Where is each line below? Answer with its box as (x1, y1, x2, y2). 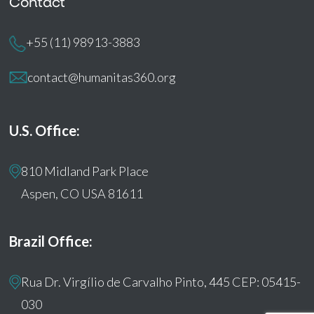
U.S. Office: (9, 121, 81, 139)
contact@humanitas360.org (27, 69, 177, 85)
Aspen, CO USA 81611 (21, 185, 144, 201)
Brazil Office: (9, 232, 93, 250)
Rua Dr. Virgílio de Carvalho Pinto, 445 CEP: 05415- (21, 273, 301, 289)
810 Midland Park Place (21, 163, 149, 179)
